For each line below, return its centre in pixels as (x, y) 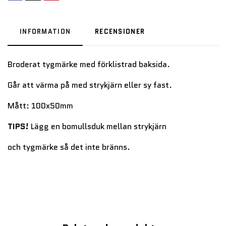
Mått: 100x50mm (40, 105)
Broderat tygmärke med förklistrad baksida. (89, 64)
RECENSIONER (120, 31)
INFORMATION (45, 31)
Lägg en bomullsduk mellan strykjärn (99, 126)
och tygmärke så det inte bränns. (70, 147)
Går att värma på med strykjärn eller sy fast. (91, 85)
